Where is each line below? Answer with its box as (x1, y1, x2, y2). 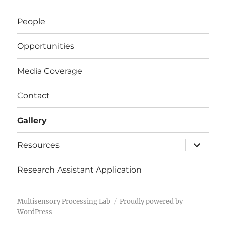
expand (184, 137, 218, 147)
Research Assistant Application (17, 164, 142, 175)
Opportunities (17, 41, 75, 51)
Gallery (17, 115, 47, 125)
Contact (17, 90, 50, 100)
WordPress (17, 207, 53, 216)
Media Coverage (17, 66, 83, 76)
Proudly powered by (120, 197, 183, 206)
